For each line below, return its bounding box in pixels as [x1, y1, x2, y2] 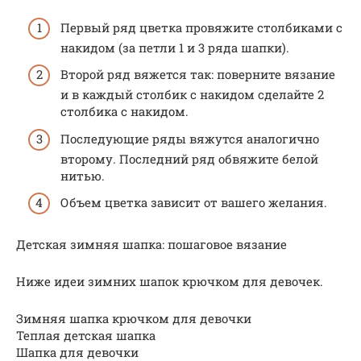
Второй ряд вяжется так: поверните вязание [60, 66, 335, 83]
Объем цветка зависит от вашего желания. [60, 194, 327, 211]
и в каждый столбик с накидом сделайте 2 [60, 86, 324, 103]
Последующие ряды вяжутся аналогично [60, 130, 319, 147]
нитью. [60, 167, 105, 184]
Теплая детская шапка [16, 327, 156, 344]
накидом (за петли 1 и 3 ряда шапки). [60, 39, 289, 56]
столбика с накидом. [60, 103, 189, 120]
